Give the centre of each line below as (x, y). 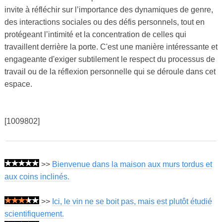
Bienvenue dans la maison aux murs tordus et (132, 165)
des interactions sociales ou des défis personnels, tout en (104, 22)
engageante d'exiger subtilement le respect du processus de (110, 59)
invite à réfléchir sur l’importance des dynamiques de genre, (109, 10)
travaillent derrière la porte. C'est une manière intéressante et (111, 47)
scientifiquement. (34, 214)
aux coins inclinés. (37, 177)
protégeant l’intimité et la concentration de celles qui (95, 35)
